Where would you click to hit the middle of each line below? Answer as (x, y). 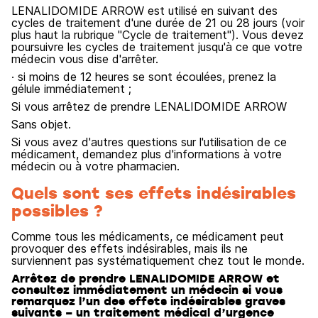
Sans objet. (41, 124)
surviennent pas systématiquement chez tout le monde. (158, 261)
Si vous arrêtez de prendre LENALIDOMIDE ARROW (149, 106)
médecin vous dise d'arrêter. (85, 59)
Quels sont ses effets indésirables (154, 192)
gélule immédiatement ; (71, 89)
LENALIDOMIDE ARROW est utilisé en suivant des (144, 11)
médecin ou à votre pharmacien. (95, 166)
